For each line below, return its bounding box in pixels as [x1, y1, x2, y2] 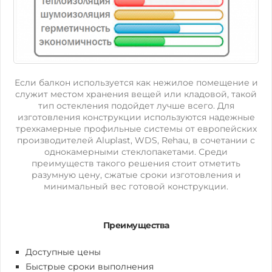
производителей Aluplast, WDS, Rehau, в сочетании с [17, 134, 255, 146]
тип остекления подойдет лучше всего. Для [38, 100, 234, 111]
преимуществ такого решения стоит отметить [32, 157, 240, 169]
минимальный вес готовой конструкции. [44, 180, 228, 192]
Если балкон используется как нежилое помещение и [14, 76, 258, 88]
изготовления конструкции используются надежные [17, 111, 255, 123]
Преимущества [103, 219, 169, 231]
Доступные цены [25, 246, 101, 257]
